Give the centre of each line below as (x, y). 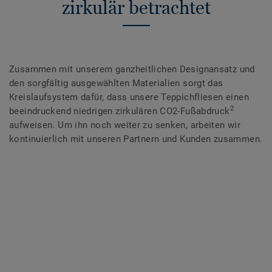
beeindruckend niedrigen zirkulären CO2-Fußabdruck (120, 111)
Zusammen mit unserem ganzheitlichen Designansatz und (132, 69)
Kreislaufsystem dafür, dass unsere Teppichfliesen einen (129, 97)
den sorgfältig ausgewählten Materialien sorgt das (116, 83)
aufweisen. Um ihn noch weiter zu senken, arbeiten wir (125, 125)
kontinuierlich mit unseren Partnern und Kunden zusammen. (136, 139)
